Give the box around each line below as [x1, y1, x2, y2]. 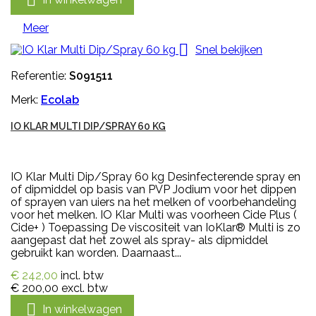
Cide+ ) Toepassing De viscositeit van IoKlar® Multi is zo [11, 221, 300, 235]
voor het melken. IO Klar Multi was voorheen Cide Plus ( [11, 208, 297, 222]
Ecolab [41, 93, 79, 107]
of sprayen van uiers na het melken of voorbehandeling [11, 195, 296, 209]
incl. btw [61, 269, 104, 283]
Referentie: [11, 69, 69, 83]
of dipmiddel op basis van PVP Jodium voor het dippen [11, 183, 296, 197]
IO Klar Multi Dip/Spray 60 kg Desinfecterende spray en [11, 170, 300, 184]
